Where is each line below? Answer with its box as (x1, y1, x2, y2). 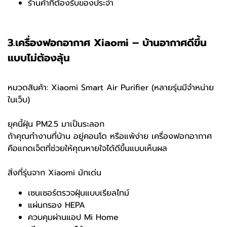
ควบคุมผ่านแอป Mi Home (28, 211, 119, 224)
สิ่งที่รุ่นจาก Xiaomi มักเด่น (8, 167, 101, 179)
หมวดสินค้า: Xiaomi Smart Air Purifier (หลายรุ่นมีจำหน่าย (8, 82, 214, 94)
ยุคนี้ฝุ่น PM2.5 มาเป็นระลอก (8, 118, 104, 131)
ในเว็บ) (8, 94, 30, 106)
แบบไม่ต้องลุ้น (8, 50, 70, 66)
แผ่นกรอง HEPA (28, 199, 85, 212)
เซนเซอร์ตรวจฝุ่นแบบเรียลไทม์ (28, 187, 129, 200)
